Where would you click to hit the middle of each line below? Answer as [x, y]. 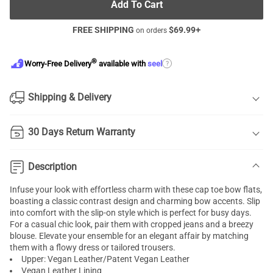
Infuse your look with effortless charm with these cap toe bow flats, [136, 190]
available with [122, 64]
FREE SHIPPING [103, 30]
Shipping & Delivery [70, 97]
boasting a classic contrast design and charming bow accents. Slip [135, 201]
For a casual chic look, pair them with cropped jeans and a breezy [132, 224]
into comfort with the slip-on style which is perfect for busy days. [131, 213]
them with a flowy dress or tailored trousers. [94, 247]
